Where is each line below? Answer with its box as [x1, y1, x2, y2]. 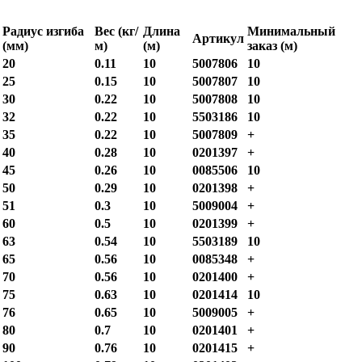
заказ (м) [247, 39, 297, 53]
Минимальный [247, 24, 335, 39]
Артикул [192, 32, 244, 46]
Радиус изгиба [2, 24, 84, 39]
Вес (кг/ [95, 24, 138, 39]
